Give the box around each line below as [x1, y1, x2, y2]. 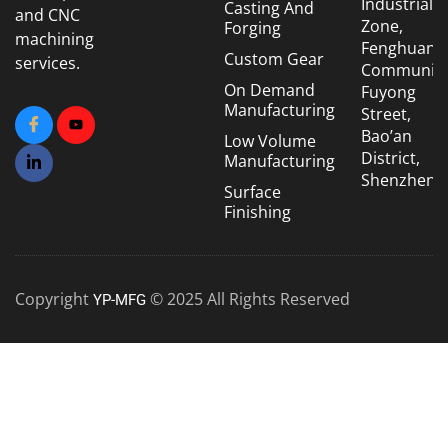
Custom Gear [224, 48, 324, 71]
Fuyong [360, 81, 416, 104]
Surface [224, 181, 281, 204]
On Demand [224, 79, 315, 102]
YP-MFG [93, 291, 146, 310]
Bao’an [360, 125, 412, 148]
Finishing [224, 201, 291, 224]
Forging [224, 17, 281, 40]
